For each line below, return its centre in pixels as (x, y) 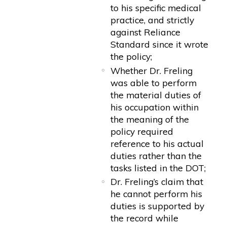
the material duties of (156, 94)
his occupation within (155, 107)
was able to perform (154, 82)
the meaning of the (150, 119)
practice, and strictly (153, 20)
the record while (145, 218)
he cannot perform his (157, 194)
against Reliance (146, 32)
